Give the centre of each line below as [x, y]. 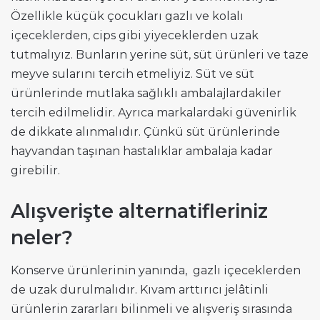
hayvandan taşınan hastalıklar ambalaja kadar [142, 151]
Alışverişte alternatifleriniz [139, 211]
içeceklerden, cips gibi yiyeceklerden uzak [135, 36]
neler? [42, 238]
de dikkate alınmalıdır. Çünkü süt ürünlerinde [145, 132]
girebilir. [35, 171]
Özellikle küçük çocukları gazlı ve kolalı [127, 16]
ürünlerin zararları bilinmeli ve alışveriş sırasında [151, 309]
